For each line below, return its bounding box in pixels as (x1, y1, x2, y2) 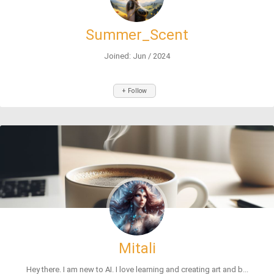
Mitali (118, 240, 156, 257)
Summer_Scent (86, 26, 188, 43)
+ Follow (122, 87, 147, 95)
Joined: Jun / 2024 (104, 51, 170, 61)
